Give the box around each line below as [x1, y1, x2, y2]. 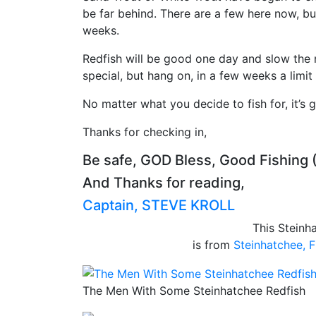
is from [193, 237, 233, 252]
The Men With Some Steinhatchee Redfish [83, 284, 305, 298]
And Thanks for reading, [83, 174, 245, 191]
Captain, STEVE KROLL [83, 196, 235, 214]
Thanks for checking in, [83, 124, 207, 139]
